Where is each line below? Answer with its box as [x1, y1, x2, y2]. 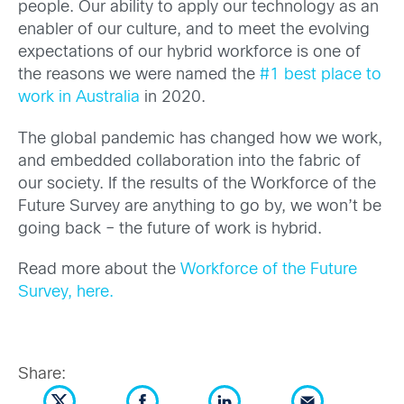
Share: [18, 367, 66, 383]
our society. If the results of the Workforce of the [18, 176, 376, 192]
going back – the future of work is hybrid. [18, 221, 322, 237]
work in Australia [18, 90, 140, 106]
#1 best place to [260, 68, 381, 84]
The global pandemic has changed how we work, [18, 131, 382, 147]
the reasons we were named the [18, 68, 260, 84]
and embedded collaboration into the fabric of [18, 153, 361, 170]
